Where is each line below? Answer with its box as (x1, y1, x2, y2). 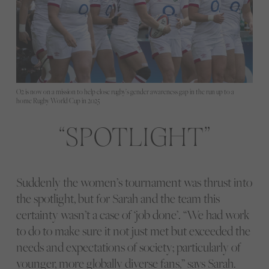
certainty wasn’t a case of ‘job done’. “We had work (16, 207, 250, 223)
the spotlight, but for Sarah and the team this (16, 190, 220, 207)
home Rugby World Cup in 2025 (16, 96, 100, 105)
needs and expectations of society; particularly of (16, 239, 241, 256)
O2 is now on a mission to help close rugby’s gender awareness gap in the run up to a (16, 87, 234, 96)
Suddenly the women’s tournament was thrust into (16, 174, 252, 191)
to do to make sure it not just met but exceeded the (16, 223, 250, 240)
